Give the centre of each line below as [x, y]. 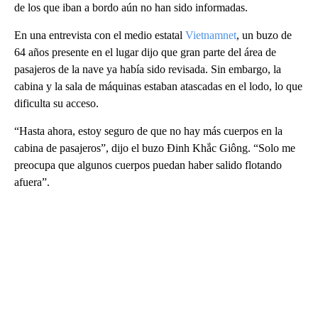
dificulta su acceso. [56, 104]
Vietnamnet [211, 35]
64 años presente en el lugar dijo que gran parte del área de [145, 53]
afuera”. [32, 182]
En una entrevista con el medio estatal [100, 35]
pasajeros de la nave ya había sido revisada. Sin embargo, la [148, 70]
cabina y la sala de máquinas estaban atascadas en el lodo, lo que [158, 87]
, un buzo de [264, 35]
